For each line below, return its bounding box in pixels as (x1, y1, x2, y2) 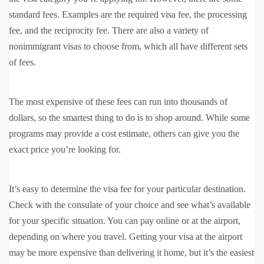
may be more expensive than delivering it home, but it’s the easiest (9, 247, 254, 258)
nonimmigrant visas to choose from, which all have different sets (9, 41, 247, 51)
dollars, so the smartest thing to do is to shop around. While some (9, 112, 250, 123)
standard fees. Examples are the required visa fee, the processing (9, 9, 247, 19)
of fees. (9, 57, 36, 67)
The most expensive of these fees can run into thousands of (9, 96, 227, 107)
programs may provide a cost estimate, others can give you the (9, 128, 239, 138)
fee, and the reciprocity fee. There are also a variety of (9, 25, 209, 35)
